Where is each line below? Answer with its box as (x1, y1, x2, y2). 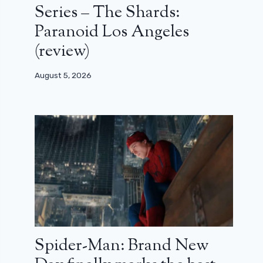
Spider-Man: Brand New (35, 234, 210, 258)
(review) (35, 39, 90, 63)
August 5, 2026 (35, 70, 92, 80)
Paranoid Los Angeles (35, 20, 190, 44)
